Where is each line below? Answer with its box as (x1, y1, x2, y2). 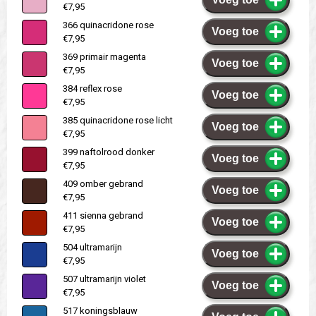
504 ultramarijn (63, 240, 122, 254)
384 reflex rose (63, 81, 122, 95)
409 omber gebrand (63, 176, 143, 190)
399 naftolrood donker (63, 145, 154, 159)
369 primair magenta (63, 49, 146, 63)
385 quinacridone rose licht (63, 113, 173, 127)
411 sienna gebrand (63, 208, 143, 222)
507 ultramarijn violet (63, 272, 146, 286)
